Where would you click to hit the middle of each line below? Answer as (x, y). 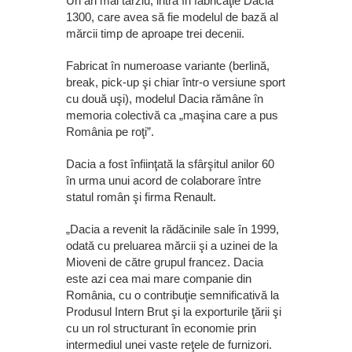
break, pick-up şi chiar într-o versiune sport (176, 82)
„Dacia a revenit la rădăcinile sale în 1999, (172, 229)
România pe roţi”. (110, 131)
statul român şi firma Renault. (141, 196)
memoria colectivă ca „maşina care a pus (172, 115)
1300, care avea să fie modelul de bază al (172, 16)
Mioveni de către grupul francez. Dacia (165, 262)
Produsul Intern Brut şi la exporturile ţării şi (174, 311)
